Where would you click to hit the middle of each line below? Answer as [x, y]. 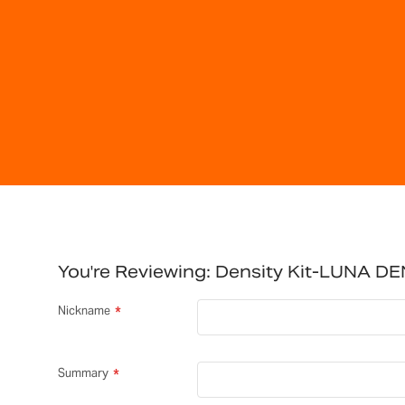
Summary [83, 373]
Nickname [84, 311]
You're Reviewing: [134, 272]
